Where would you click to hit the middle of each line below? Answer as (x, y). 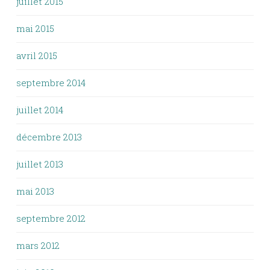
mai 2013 (35, 191)
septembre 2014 (51, 83)
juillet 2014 (40, 110)
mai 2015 (35, 28)
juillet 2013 (40, 164)
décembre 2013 (49, 137)
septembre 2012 (51, 218)
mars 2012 (38, 245)
